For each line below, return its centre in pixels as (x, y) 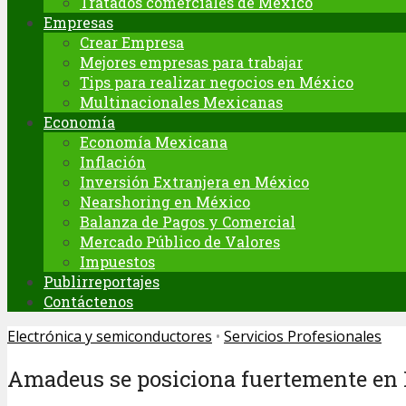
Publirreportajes (101, 281)
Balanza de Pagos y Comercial (188, 222)
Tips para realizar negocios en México (217, 82)
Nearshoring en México (165, 202)
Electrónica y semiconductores (110, 336)
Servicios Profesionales (303, 336)
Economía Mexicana (154, 142)
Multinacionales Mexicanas (181, 102)
